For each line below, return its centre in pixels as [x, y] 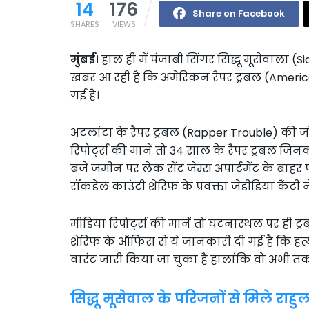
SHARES [85, 24]
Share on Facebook [239, 13]
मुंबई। [84, 59]
